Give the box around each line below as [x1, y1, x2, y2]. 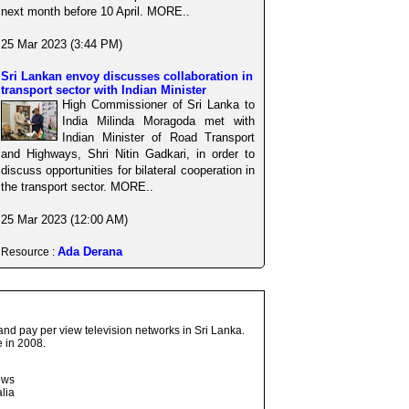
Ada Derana [58, 244, 122, 258]
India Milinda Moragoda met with [62, 113, 255, 128]
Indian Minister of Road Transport [62, 130, 255, 144]
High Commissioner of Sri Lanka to [62, 97, 255, 111]
